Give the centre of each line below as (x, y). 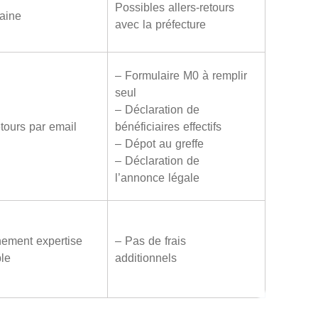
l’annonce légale (157, 177)
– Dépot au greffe (159, 143)
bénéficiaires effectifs (168, 126)
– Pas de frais (150, 240)
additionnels (146, 257)
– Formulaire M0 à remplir (181, 75)
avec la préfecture (160, 24)
